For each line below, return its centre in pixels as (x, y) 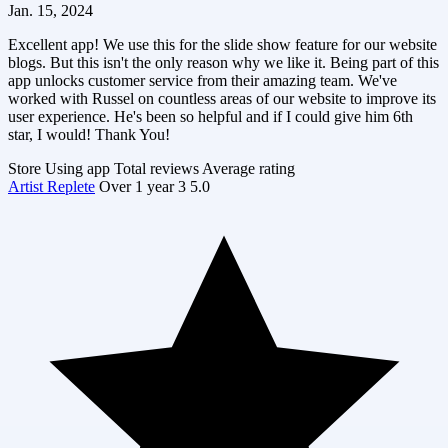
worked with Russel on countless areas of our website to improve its (222, 98)
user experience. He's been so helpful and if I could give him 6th (210, 116)
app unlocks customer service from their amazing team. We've (202, 80)
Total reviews (156, 168)
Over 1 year (136, 186)
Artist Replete (51, 186)
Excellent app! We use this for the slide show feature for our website (222, 44)
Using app (77, 168)
